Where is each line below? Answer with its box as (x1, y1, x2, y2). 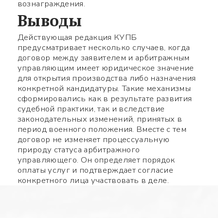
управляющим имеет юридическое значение (17, 62, 194, 74)
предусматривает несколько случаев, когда (17, 42, 190, 54)
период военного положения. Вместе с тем (17, 124, 186, 135)
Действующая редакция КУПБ (17, 32, 137, 43)
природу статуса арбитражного (17, 144, 140, 156)
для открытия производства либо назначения (17, 73, 196, 84)
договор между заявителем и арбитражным (17, 52, 190, 64)
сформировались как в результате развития (17, 93, 192, 105)
